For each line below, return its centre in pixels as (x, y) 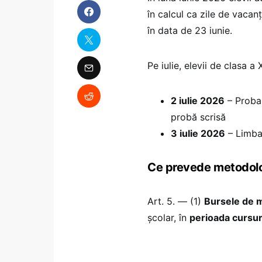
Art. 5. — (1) (176, 201)
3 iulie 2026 (198, 133)
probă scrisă (198, 117)
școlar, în (168, 217)
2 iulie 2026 (198, 100)
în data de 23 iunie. (190, 30)
